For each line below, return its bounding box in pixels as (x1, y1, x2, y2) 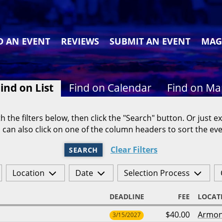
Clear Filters (110, 144, 158, 155)
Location (12, 167, 45, 179)
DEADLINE (110, 192, 144, 202)
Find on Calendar (69, 81, 152, 95)
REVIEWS (60, 35, 99, 47)
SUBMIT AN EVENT (110, 35, 191, 47)
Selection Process (123, 167, 190, 179)
